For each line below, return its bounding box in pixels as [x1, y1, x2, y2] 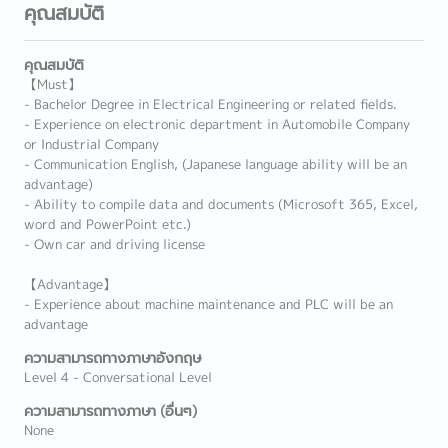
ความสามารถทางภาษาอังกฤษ [24, 348, 201, 368]
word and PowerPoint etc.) [24, 215, 191, 233]
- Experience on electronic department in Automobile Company [24, 115, 410, 133]
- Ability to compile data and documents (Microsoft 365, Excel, [24, 195, 418, 213]
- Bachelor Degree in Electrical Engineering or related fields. [24, 95, 397, 113]
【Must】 [24, 75, 81, 93]
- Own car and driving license [24, 235, 205, 253]
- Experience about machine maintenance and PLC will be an [24, 295, 393, 313]
